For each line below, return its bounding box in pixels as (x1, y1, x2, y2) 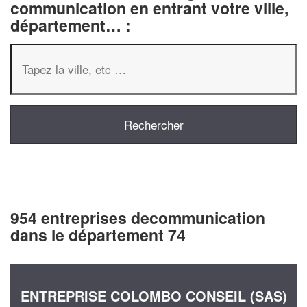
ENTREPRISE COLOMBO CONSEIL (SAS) (20, 286, 287, 306)
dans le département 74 (10, 223, 186, 246)
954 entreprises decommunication (10, 206, 265, 229)
